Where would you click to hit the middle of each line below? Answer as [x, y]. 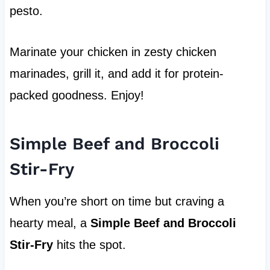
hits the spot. [89, 244]
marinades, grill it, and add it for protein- [116, 73]
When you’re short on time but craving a [117, 201]
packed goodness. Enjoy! [77, 95]
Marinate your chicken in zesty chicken [113, 52]
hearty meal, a [50, 223]
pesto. [26, 11]
